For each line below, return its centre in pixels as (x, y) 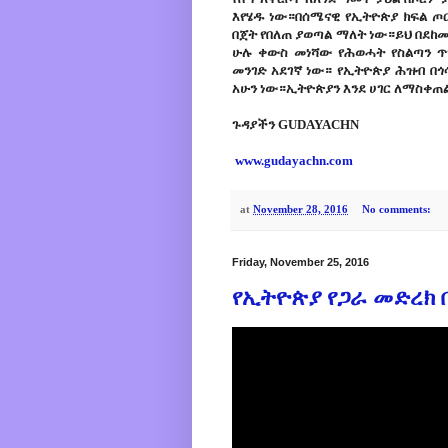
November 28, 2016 (300, 208)
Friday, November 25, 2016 (300, 262)
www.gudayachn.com (292, 161)
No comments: (397, 208)
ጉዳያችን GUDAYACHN (295, 125)
